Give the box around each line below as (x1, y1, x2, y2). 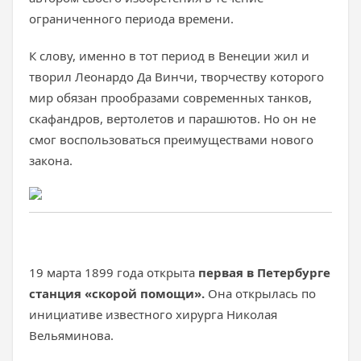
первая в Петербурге (198, 264, 330, 280)
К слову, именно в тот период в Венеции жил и (29, 48, 309, 64)
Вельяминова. (29, 327, 117, 343)
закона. (29, 152, 76, 168)
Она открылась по (208, 285, 316, 301)
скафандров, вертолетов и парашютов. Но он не (29, 110, 316, 127)
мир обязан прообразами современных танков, (29, 89, 312, 106)
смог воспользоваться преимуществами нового (29, 131, 313, 147)
